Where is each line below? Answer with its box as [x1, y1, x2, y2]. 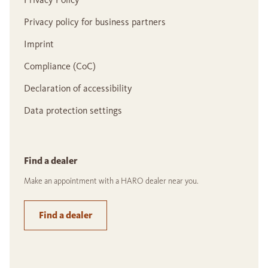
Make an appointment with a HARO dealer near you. [24, 176, 199, 187]
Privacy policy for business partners [24, 16, 166, 28]
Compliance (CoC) [24, 60, 96, 72]
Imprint [24, 38, 54, 50]
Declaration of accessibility [24, 83, 132, 95]
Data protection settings [24, 105, 122, 117]
